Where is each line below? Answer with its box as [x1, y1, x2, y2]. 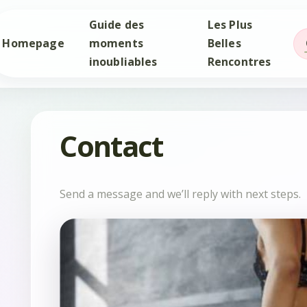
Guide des [88, 17, 145, 32]
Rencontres [207, 54, 271, 69]
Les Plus [207, 17, 253, 32]
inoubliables [88, 54, 158, 69]
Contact [60, 126, 163, 165]
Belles [207, 36, 241, 51]
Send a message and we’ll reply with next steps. [60, 186, 302, 201]
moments [88, 36, 143, 51]
